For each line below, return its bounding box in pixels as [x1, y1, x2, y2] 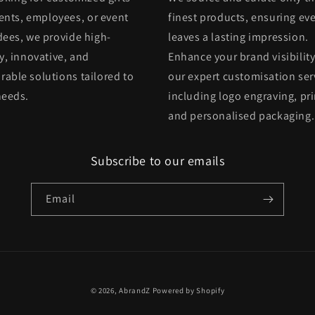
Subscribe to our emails [90, 152, 225, 169]
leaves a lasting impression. [168, 29, 309, 44]
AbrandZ [119, 285, 151, 295]
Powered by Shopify [152, 285, 225, 295]
